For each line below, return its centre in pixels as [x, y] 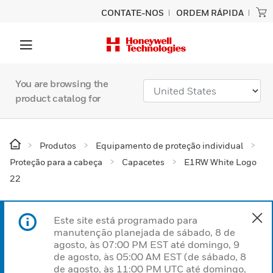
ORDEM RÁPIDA [210, 12]
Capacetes [143, 162]
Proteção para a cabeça [56, 162]
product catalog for [58, 98]
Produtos [58, 145]
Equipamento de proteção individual [169, 145]
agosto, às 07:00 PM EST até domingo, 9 [147, 244]
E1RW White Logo [220, 162]
